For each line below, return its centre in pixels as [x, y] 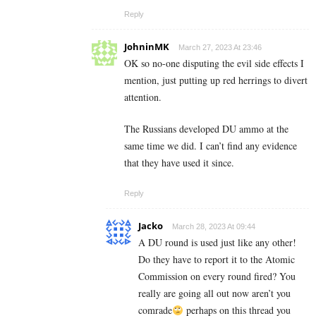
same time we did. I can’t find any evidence [211, 146]
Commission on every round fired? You [217, 276]
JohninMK [147, 47]
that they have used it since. [179, 163]
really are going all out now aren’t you [214, 293]
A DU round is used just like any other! [217, 243]
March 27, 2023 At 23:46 [220, 48]
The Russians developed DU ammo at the [206, 129]
